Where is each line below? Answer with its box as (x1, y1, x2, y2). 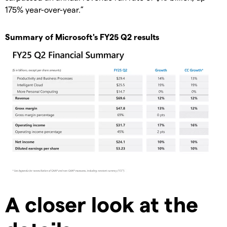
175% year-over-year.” (5, 4, 84, 14)
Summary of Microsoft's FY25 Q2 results (5, 31, 159, 42)
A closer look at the (5, 191, 198, 216)
